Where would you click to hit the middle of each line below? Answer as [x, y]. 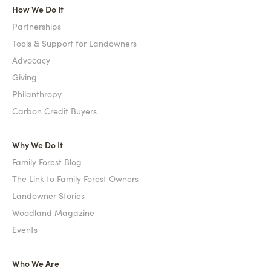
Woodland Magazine [53, 212]
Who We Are [36, 263]
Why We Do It [38, 145]
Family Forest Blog [47, 162]
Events [25, 229]
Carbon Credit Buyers [54, 111]
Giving [24, 77]
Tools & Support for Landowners [74, 43]
